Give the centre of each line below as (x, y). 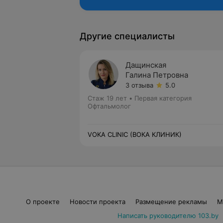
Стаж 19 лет (107, 98)
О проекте (43, 202)
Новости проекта (97, 202)
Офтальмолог (109, 106)
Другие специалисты (127, 36)
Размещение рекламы (171, 202)
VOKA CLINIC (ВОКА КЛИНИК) (135, 134)
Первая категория (163, 98)
